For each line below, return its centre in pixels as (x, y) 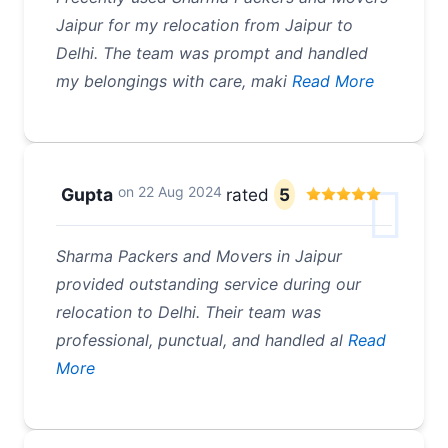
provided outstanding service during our (208, 284)
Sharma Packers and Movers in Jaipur (199, 256)
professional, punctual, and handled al (199, 340)
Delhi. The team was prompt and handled (212, 53)
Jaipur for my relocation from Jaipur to (204, 25)
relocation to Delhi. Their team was (188, 312)
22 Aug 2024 (179, 192)
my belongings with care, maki (171, 81)
